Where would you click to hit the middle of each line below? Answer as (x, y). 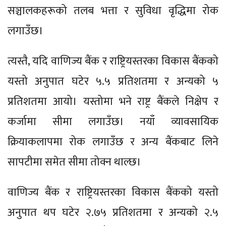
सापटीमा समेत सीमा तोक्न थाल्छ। (74, 162)
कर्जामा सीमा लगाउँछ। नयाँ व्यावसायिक (113, 122)
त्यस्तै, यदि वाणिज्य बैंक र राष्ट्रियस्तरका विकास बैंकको (113, 61)
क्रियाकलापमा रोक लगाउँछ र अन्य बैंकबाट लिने (113, 142)
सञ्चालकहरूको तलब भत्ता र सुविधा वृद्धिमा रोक (113, 11)
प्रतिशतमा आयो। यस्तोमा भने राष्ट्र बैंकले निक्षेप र (113, 101)
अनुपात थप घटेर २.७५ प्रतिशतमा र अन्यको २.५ (113, 212)
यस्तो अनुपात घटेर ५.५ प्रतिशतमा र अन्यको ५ (113, 81)
